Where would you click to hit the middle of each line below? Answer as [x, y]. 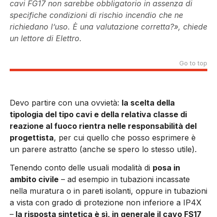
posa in [166, 168]
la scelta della [148, 103]
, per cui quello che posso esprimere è [125, 138]
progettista [32, 138]
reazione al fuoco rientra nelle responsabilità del [103, 126]
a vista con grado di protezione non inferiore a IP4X [106, 203]
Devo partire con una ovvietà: [66, 103]
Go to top [193, 63]
